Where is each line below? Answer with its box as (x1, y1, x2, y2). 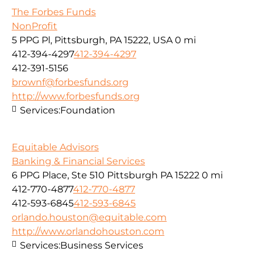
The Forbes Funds (12, 6, 96, 18)
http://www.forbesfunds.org (12, 91, 140, 102)
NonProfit (12, 20, 57, 32)
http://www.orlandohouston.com (12, 225, 164, 237)
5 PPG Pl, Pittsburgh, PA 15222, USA (12, 35, 173, 46)
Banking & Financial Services (12, 155, 145, 167)
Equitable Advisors (12, 141, 99, 153)
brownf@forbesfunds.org (12, 77, 129, 88)
